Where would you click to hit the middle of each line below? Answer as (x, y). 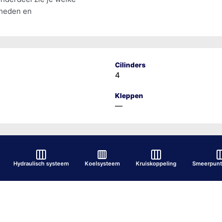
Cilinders (130, 65)
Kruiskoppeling (156, 164)
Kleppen (129, 95)
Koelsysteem (102, 164)
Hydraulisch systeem (41, 164)
